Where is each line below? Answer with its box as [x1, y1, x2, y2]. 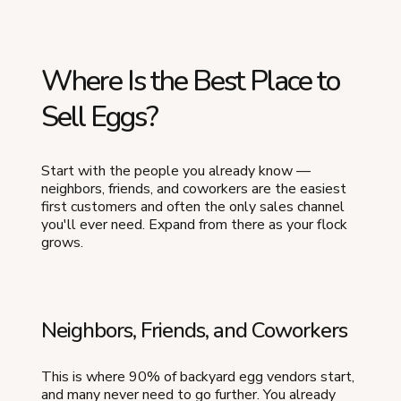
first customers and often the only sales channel [41, 196, 345, 217]
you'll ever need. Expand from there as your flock [41, 214, 347, 235]
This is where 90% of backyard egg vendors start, [41, 366, 354, 387]
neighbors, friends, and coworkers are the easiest [41, 178, 346, 199]
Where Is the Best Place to [41, 61, 339, 100]
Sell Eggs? [41, 97, 158, 136]
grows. [41, 232, 83, 252]
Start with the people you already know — [41, 160, 311, 181]
